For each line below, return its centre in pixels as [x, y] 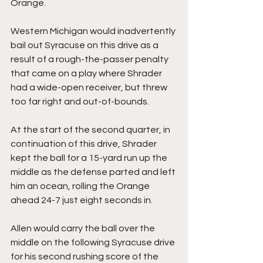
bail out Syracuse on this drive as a [85, 45]
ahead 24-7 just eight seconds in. [82, 200]
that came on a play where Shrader [87, 74]
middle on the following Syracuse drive [94, 243]
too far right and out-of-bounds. [80, 102]
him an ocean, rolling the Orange [81, 186]
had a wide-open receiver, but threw [90, 88]
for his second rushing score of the [85, 257]
